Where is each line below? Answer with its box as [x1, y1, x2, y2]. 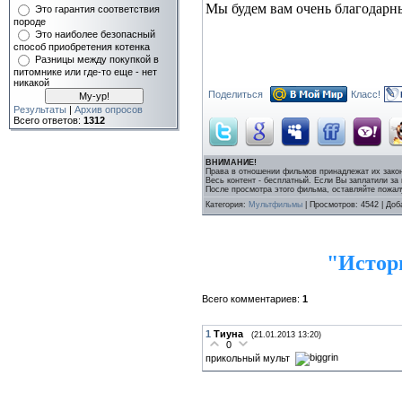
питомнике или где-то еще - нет [13, 66, 157, 77]
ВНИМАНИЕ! [205, 158, 257, 168]
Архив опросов [74, 104, 143, 115]
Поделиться [208, 89, 263, 100]
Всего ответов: [13, 115, 83, 126]
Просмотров [310, 200, 355, 210]
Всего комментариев [202, 293, 297, 304]
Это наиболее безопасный [35, 29, 155, 39]
